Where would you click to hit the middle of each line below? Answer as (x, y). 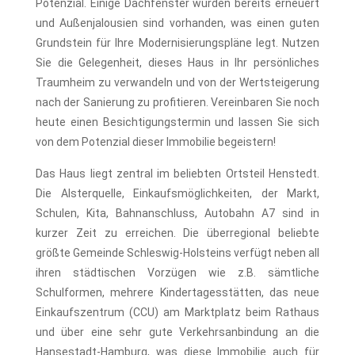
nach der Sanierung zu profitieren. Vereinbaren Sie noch (177, 102)
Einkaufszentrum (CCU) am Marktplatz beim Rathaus (177, 312)
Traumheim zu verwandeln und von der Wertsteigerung (177, 82)
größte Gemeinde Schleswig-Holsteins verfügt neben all (177, 252)
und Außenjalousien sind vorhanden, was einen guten (177, 23)
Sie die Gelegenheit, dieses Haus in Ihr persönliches (177, 62)
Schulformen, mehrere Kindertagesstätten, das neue (177, 292)
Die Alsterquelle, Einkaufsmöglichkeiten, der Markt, (177, 193)
